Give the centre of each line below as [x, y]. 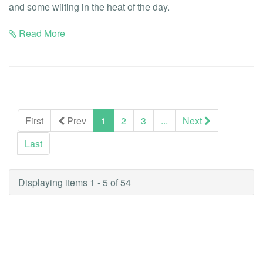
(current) [123, 120]
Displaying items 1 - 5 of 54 [75, 182]
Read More [41, 33]
